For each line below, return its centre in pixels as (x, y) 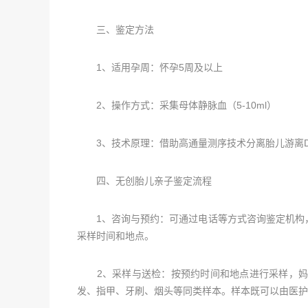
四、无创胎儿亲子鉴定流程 (144, 181)
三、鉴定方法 (115, 30)
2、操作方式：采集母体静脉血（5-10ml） (177, 105)
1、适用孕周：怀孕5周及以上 (150, 67)
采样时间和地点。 (115, 236)
